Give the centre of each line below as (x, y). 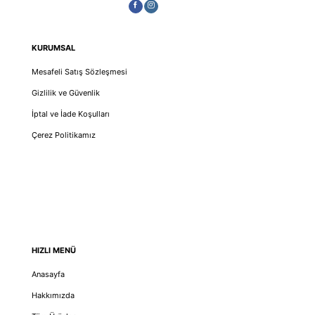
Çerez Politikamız (63, 135)
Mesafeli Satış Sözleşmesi (79, 71)
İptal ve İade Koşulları (70, 114)
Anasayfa (48, 275)
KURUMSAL (53, 47)
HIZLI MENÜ (53, 251)
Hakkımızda (53, 296)
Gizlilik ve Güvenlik (65, 92)
